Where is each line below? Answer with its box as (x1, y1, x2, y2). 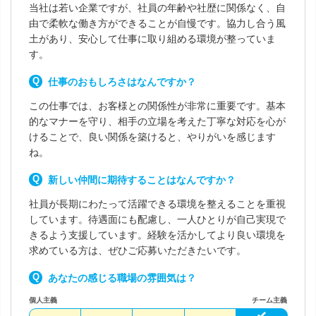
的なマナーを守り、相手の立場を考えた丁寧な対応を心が (29, 116, 286, 127)
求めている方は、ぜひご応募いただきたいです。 (29, 245, 246, 256)
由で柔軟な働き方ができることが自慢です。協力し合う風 (29, 18, 286, 29)
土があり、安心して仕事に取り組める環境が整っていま (29, 33, 276, 44)
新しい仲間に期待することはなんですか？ (48, 174, 236, 186)
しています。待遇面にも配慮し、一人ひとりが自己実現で (29, 214, 286, 225)
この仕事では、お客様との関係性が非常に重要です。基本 (29, 100, 286, 111)
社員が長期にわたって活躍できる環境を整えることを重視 (29, 198, 286, 209)
